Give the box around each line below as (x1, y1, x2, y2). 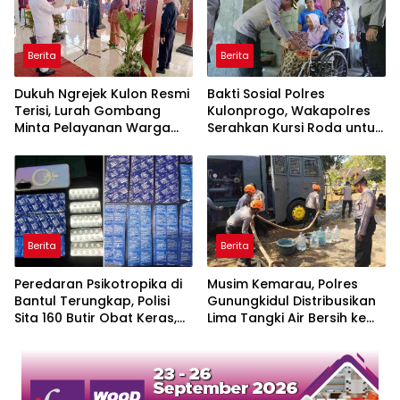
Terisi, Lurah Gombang (14, 101, 161, 120)
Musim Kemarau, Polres (207, 275, 358, 294)
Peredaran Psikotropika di (14, 275, 182, 294)
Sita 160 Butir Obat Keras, (14, 309, 177, 328)
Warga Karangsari (207, 135, 328, 154)
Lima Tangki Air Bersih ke (207, 309, 366, 328)
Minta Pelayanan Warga (14, 118, 171, 137)
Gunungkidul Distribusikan (207, 292, 376, 311)
